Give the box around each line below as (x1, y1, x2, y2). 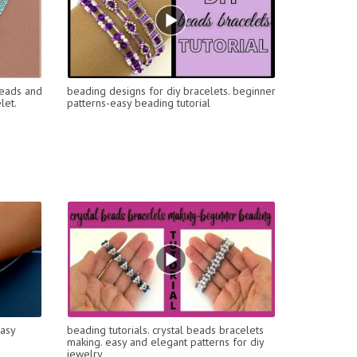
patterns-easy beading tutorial (66, 95, 210, 110)
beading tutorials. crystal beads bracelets (66, 322, 264, 337)
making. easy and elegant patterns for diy (66, 334, 264, 349)
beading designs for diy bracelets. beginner (66, 83, 276, 98)
